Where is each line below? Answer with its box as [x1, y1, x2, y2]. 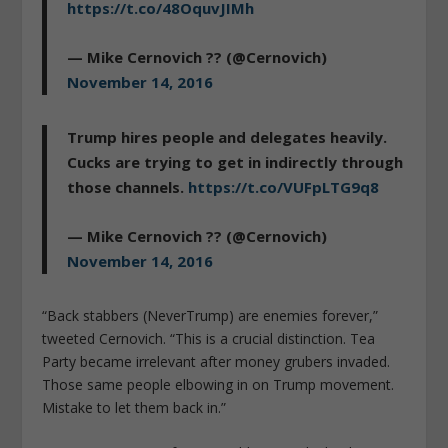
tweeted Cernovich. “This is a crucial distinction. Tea [42, 329, 376, 349]
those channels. [67, 177, 189, 198]
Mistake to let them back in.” [42, 398, 227, 418]
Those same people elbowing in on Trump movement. [42, 375, 395, 395]
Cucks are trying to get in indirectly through [67, 152, 404, 173]
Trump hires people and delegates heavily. [67, 127, 388, 148]
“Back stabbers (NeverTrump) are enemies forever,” [42, 306, 379, 326]
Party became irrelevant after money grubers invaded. [42, 352, 391, 372]
